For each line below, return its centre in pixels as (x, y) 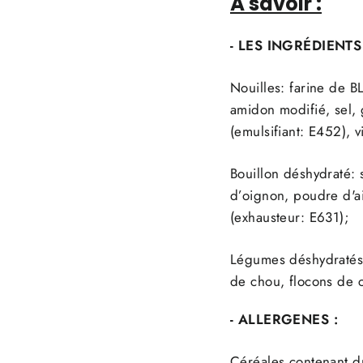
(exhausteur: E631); (290, 218)
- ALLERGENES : (286, 320)
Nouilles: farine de (290, 88)
